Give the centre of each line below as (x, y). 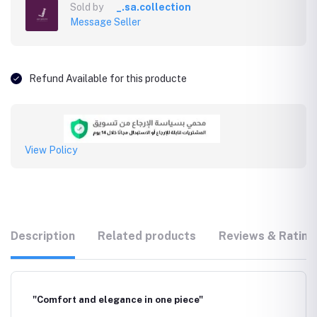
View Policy (51, 150)
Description (43, 236)
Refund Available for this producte (108, 79)
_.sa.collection (154, 7)
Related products (147, 236)
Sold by (87, 7)
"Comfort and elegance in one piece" (118, 300)
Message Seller (105, 22)
